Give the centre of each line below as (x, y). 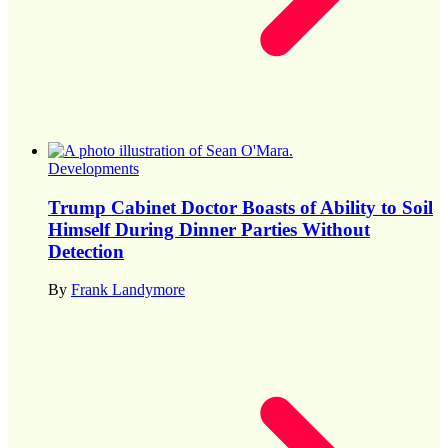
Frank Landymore (128, 290)
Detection (86, 251)
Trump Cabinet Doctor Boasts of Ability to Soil (240, 207)
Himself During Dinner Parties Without (209, 229)
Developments (93, 168)
